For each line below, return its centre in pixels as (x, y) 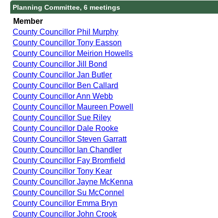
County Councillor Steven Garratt (70, 139)
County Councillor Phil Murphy (66, 32)
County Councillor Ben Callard (66, 85)
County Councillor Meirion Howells (73, 53)
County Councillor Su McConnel (69, 192)
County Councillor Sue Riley (62, 117)
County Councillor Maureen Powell (73, 107)
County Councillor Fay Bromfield (69, 160)
